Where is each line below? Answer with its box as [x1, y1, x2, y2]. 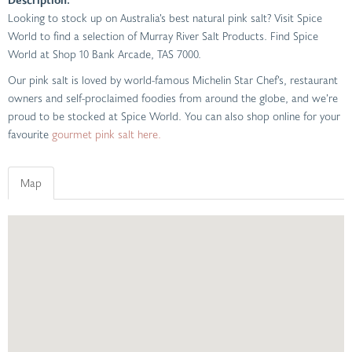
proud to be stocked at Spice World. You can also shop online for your [8, 108, 340, 124]
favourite [8, 126, 52, 142]
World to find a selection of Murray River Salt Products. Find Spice [8, 28, 318, 44]
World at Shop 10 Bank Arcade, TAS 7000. [8, 46, 201, 62]
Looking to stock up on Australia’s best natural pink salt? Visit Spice [8, 10, 322, 26]
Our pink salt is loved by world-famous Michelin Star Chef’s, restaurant [8, 72, 338, 88]
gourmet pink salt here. [52, 126, 161, 142]
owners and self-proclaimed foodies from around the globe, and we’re [8, 90, 338, 106]
